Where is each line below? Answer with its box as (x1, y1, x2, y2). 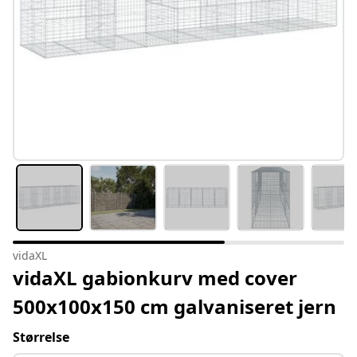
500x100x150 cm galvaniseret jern (13, 293, 336, 320)
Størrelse (13, 328, 69, 347)
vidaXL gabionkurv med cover (13, 265, 297, 292)
